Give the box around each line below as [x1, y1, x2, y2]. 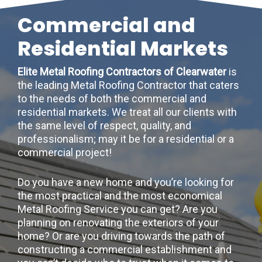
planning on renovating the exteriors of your [18, 216, 219, 229]
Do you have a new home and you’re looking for [18, 176, 234, 189]
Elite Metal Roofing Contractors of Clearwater [18, 65, 229, 78]
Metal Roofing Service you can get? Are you [18, 203, 218, 216]
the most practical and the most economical [18, 189, 222, 202]
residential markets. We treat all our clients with [18, 106, 237, 119]
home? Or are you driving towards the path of [18, 230, 225, 243]
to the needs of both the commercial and [18, 92, 206, 105]
